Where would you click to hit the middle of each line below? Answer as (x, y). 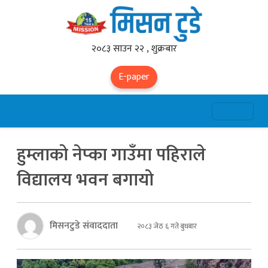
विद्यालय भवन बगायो (85, 180)
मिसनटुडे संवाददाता (84, 226)
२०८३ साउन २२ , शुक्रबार (134, 49)
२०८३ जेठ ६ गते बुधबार (166, 226)
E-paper (134, 77)
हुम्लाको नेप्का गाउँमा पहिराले (111, 155)
